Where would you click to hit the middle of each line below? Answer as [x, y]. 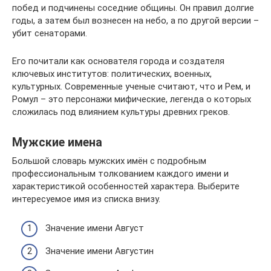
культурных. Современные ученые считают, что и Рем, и [131, 86]
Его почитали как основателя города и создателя [118, 61]
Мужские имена [57, 142]
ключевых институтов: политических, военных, [112, 73]
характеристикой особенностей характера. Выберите [126, 186]
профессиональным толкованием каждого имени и [120, 173]
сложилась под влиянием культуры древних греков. [121, 112]
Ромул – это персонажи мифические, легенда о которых [132, 99]
